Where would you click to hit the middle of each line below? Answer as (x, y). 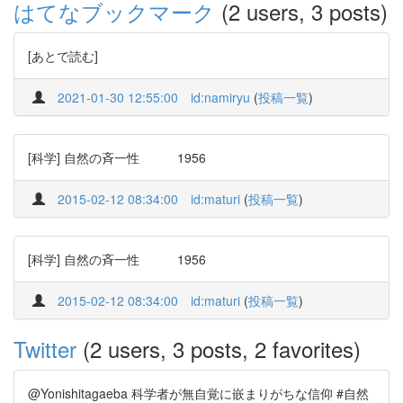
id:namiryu (220, 97)
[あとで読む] (63, 56)
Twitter (45, 349)
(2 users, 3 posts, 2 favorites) (219, 349)
